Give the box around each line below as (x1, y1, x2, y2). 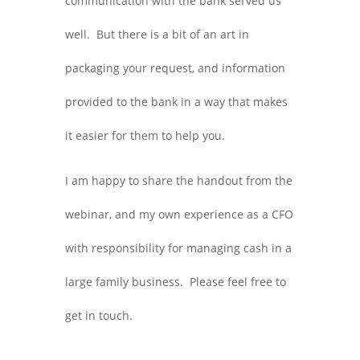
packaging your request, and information (64, 60, 285, 76)
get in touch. (64, 308, 133, 323)
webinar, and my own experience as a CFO (64, 207, 293, 222)
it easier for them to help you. (64, 128, 225, 143)
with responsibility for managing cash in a (64, 240, 292, 256)
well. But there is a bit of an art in (64, 27, 249, 42)
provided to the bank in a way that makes (64, 94, 288, 109)
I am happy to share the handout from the (64, 173, 292, 188)
